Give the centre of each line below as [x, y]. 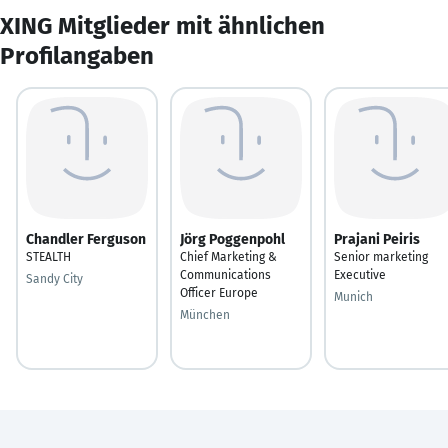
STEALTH [48, 256]
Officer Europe [219, 292]
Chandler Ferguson [86, 239]
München [205, 314]
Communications [225, 274]
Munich [353, 296]
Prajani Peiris [377, 239]
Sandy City [54, 278]
